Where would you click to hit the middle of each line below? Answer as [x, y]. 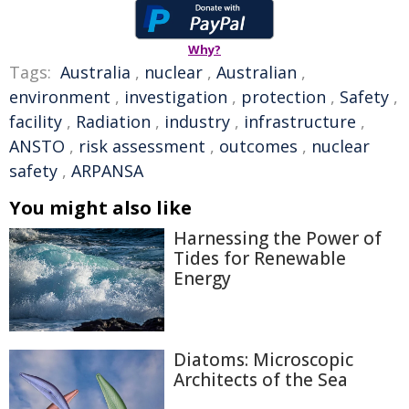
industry [197, 121]
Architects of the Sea [261, 380]
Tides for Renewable [260, 258]
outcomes [258, 146]
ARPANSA [107, 171]
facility [36, 121]
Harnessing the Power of [278, 238]
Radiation [113, 121]
